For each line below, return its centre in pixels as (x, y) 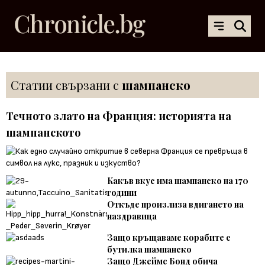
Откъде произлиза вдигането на (176, 204)
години (122, 192)
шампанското (43, 132)
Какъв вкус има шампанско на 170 (178, 180)
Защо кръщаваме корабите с (169, 237)
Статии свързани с (66, 85)
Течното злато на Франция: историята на (119, 116)
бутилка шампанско (150, 249)
